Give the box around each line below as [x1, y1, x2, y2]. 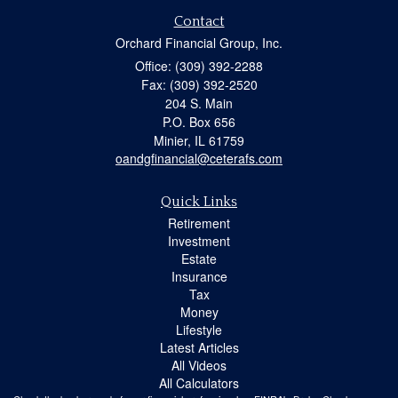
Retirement [168, 214, 230, 233]
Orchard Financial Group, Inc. [115, 34, 283, 52]
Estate [181, 250, 217, 268]
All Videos [171, 356, 227, 375]
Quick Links [161, 194, 237, 211]
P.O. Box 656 [163, 113, 235, 131]
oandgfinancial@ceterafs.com [115, 149, 283, 168]
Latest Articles [159, 338, 239, 357]
